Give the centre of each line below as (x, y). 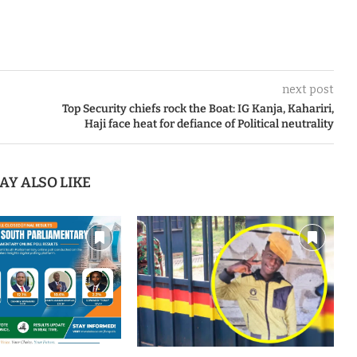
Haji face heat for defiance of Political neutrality (209, 124)
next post (308, 90)
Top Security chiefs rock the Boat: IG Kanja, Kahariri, (198, 109)
